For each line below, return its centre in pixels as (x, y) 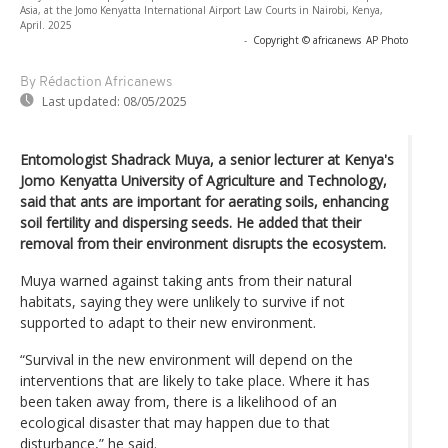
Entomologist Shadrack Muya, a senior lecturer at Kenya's (207, 159)
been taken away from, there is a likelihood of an (178, 401)
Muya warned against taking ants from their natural (186, 280)
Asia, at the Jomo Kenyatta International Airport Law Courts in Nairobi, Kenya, (201, 9)
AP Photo (387, 39)
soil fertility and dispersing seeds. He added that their (190, 222)
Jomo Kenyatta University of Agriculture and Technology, (203, 180)
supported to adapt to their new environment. (168, 322)
